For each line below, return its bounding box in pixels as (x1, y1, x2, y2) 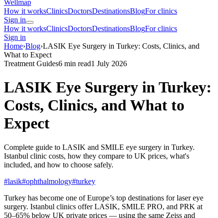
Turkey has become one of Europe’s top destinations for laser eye (4, 193, 203, 202)
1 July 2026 (91, 59, 127, 68)
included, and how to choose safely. (4, 160, 113, 169)
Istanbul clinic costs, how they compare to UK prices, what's (4, 151, 189, 160)
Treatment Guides (4, 59, 58, 68)
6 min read (58, 59, 91, 68)
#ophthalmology (22, 177, 72, 185)
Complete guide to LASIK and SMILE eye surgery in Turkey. (4, 143, 195, 151)
